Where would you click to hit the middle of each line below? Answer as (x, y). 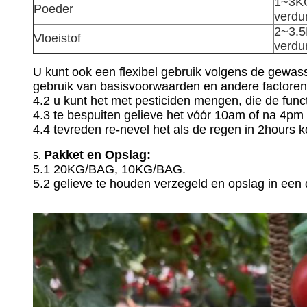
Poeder (53, 9)
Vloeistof (57, 38)
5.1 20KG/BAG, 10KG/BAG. (109, 169)
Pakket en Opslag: (97, 155)
